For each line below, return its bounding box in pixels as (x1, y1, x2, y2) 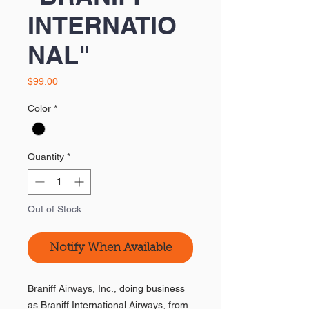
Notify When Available (49, 242, 172, 255)
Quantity (28, 151, 64, 163)
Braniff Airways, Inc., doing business (28, 283, 185, 295)
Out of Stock (28, 203, 81, 215)
